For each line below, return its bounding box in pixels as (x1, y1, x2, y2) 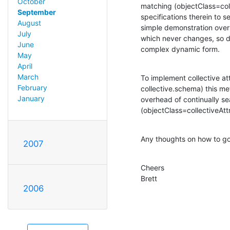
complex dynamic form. (141, 44, 220, 53)
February (17, 83, 47, 92)
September (17, 8, 56, 17)
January (17, 94, 45, 103)
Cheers (141, 163, 164, 172)
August (17, 18, 41, 28)
